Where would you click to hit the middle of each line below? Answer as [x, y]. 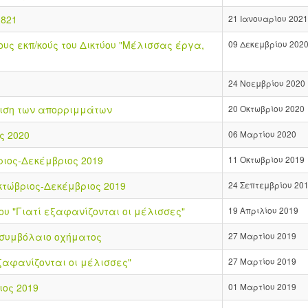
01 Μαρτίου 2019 [262, 286]
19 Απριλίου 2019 [263, 210]
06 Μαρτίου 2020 [262, 133]
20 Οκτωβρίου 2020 [266, 108]
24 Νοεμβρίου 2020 [267, 82]
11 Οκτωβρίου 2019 [266, 159]
